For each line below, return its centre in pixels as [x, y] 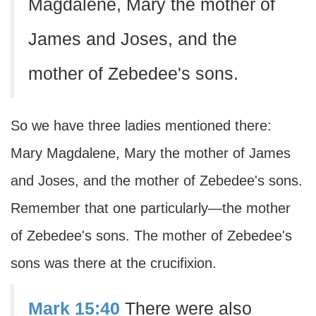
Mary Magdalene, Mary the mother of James [151, 153]
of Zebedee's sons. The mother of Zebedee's [151, 236]
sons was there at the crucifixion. [114, 263]
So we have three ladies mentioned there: [141, 126]
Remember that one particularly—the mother [151, 208]
